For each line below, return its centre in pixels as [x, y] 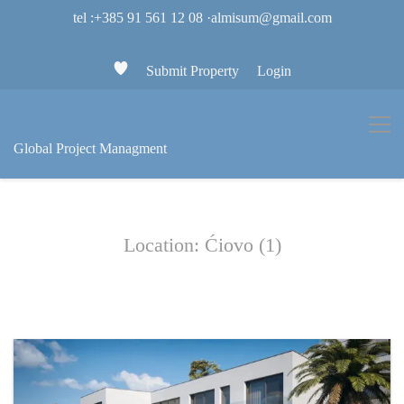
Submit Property [192, 71]
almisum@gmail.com [271, 18]
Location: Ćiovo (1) [202, 245]
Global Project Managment [90, 148]
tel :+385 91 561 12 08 [138, 18]
